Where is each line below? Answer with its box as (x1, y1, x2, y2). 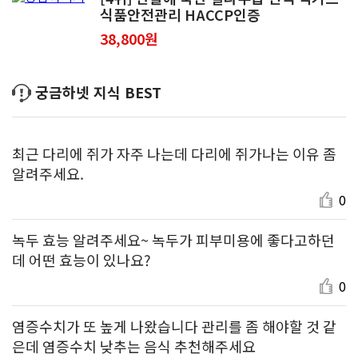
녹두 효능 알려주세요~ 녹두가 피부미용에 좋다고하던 (12, 229, 335, 250)
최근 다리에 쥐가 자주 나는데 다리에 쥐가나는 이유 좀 (12, 142, 336, 164)
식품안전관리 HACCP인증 (100, 3, 261, 25)
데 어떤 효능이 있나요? (12, 249, 151, 270)
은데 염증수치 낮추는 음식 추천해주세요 (12, 335, 256, 356)
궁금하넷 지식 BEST (35, 81, 161, 102)
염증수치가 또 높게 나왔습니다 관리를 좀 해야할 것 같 (12, 315, 336, 336)
